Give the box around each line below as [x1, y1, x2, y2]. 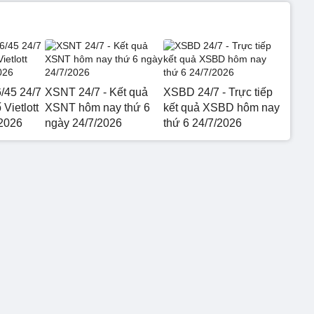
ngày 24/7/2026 [45, 117, 122, 129]
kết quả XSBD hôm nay [163, 102, 280, 114]
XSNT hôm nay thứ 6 [45, 102, 150, 114]
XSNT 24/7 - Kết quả [45, 86, 148, 98]
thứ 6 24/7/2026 [163, 117, 242, 129]
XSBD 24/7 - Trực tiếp [163, 86, 273, 98]
